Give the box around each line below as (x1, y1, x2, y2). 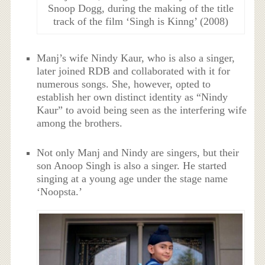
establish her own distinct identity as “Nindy (37, 91, 228, 103)
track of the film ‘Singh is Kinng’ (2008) (53, 15, 228, 28)
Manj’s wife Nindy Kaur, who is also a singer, (37, 51, 235, 64)
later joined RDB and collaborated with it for (37, 64, 231, 77)
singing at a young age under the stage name (37, 172, 228, 185)
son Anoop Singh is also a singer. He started (37, 159, 227, 172)
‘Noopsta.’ (37, 185, 83, 198)
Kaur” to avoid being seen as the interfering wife (37, 104, 247, 116)
